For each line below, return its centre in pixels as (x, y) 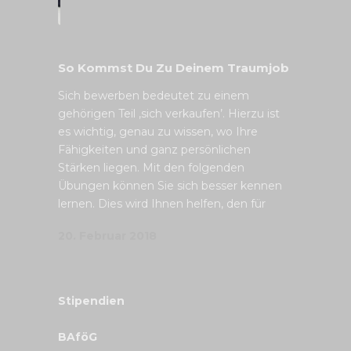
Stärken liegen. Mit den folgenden (151, 168)
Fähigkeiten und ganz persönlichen (154, 150)
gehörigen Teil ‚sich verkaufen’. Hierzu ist (169, 114)
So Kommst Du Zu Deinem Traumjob (174, 68)
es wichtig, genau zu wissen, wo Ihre (158, 132)
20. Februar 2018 (107, 236)
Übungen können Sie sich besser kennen (170, 186)
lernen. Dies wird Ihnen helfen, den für (162, 204)
